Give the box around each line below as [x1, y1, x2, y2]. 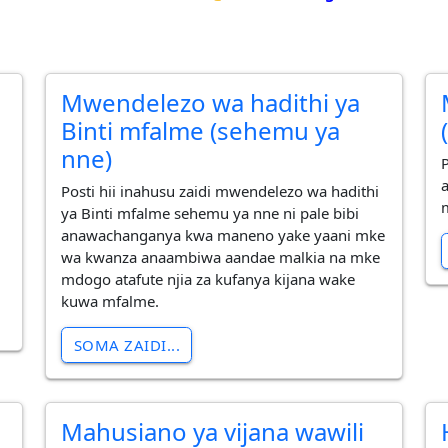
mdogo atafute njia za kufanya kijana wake [61, 269, 356, 290]
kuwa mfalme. [61, 291, 160, 312]
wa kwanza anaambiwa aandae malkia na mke [61, 247, 381, 268]
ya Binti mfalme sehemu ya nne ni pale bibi [61, 203, 360, 224]
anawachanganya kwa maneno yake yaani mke [61, 225, 386, 246]
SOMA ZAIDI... [73, 335, 180, 356]
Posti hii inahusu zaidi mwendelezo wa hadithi [61, 181, 380, 202]
